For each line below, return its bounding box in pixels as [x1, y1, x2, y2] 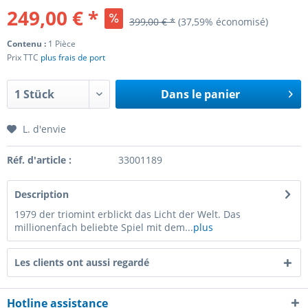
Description [14, 188, 69, 201]
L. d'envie [23, 122, 66, 135]
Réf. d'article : [7, 153, 71, 166]
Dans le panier [160, 87, 240, 102]
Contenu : [7, 38, 48, 49]
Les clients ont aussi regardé [14, 256, 149, 269]
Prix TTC [7, 52, 41, 63]
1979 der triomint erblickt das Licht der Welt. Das [14, 208, 241, 221]
